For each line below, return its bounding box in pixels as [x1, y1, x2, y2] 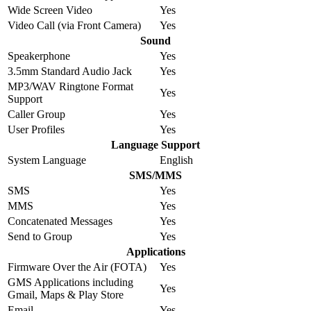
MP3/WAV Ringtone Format [8, 81, 133, 93]
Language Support [111, 139, 200, 151]
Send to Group [8, 230, 72, 243]
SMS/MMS [129, 169, 182, 182]
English [160, 154, 193, 167]
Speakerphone [8, 50, 70, 62]
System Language [8, 154, 86, 167]
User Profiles [8, 124, 65, 136]
